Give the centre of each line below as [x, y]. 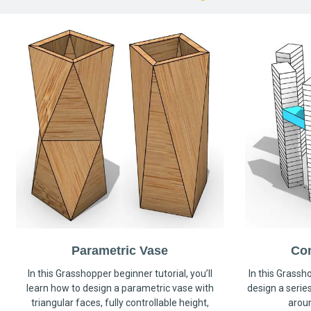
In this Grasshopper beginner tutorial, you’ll [120, 274]
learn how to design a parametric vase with [120, 288]
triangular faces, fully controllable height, [120, 303]
